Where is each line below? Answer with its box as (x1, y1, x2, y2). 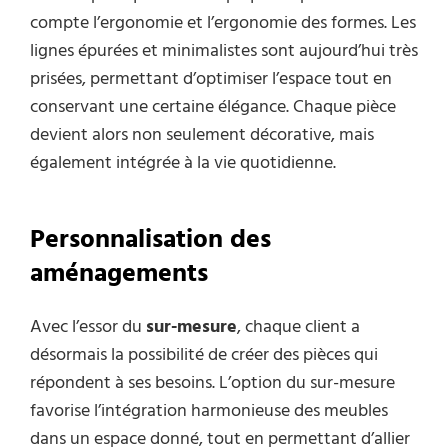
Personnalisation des (30, 219, 271, 261)
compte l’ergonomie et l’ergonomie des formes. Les (30, 9, 416, 39)
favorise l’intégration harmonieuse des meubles (30, 397, 388, 427)
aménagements (30, 253, 208, 295)
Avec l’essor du (30, 313, 146, 343)
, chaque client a (237, 313, 360, 343)
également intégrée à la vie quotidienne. (30, 149, 336, 179)
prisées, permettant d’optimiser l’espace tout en (30, 65, 392, 95)
